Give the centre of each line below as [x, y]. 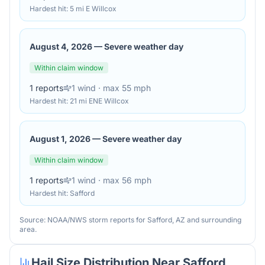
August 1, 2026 [60, 139]
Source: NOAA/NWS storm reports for [83, 220]
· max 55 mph [123, 88]
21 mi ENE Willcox [99, 101]
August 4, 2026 [61, 46]
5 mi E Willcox [93, 9]
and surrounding [213, 220]
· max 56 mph [124, 180]
